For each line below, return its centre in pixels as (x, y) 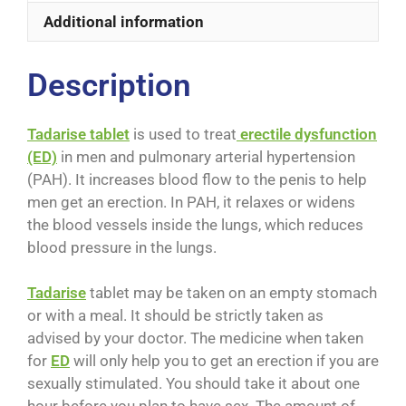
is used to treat (183, 134)
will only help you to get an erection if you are (224, 361)
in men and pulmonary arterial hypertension (206, 156)
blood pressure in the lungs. (122, 247)
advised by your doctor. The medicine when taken (195, 338)
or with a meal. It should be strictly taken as (175, 316)
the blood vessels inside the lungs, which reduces (195, 224)
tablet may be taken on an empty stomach (232, 293)
